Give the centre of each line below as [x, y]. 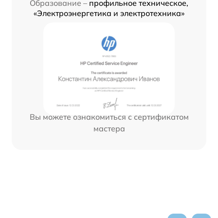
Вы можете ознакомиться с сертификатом [109, 117]
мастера [109, 129]
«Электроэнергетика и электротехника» [109, 13]
